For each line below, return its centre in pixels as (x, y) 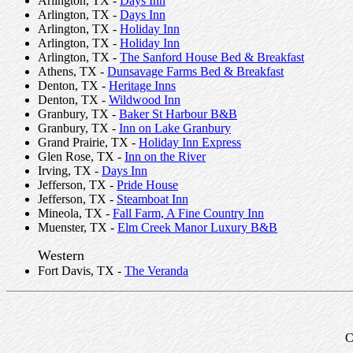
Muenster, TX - (78, 227)
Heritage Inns (142, 85)
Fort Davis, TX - (81, 271)
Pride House (147, 185)
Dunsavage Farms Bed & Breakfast (195, 71)
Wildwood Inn (145, 100)
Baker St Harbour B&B (178, 114)
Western (61, 255)
